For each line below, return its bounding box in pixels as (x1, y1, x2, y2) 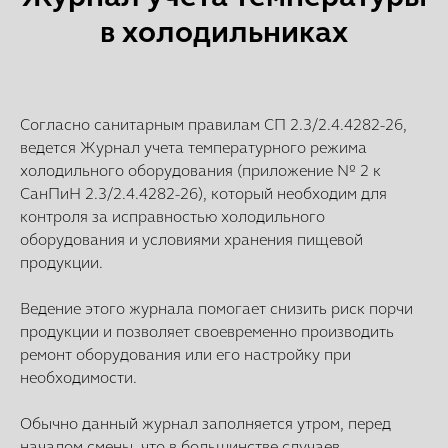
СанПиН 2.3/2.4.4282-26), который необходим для (20, 183, 387, 203)
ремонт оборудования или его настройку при (20, 344, 351, 364)
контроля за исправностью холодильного (20, 206, 325, 226)
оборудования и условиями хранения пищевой (20, 229, 363, 249)
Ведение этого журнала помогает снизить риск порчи (20, 298, 413, 318)
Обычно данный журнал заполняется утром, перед (20, 413, 391, 433)
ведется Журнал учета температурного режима (20, 137, 367, 157)
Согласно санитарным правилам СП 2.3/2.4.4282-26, (20, 114, 407, 134)
